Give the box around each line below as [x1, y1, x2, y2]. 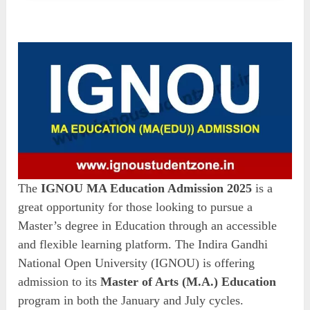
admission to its [18, 274, 101, 289]
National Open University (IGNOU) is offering [18, 255, 255, 270]
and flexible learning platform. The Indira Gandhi [18, 237, 268, 251]
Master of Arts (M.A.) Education [100, 274, 277, 289]
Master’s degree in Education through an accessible [18, 218, 277, 232]
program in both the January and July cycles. [18, 293, 244, 307]
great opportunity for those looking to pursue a [18, 199, 253, 214]
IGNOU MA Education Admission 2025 [41, 181, 253, 195]
